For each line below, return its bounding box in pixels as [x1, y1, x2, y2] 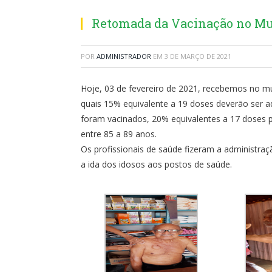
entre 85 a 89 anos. [81, 128, 157, 140]
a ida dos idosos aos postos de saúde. [81, 158, 232, 170]
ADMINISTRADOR [97, 52, 151, 61]
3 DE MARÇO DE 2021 [165, 52, 231, 61]
